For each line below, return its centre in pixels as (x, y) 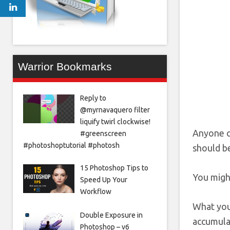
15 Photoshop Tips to (114, 168)
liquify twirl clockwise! (115, 122)
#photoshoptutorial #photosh (71, 145)
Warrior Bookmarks (65, 66)
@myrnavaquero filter (115, 110)
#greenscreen (103, 133)
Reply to (93, 98)
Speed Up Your (103, 180)
